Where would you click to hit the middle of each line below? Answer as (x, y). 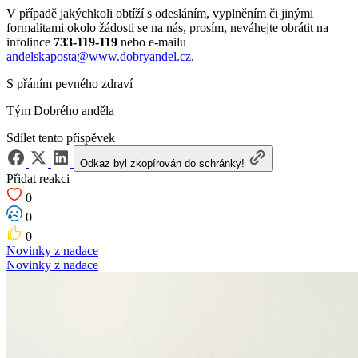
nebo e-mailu (152, 42)
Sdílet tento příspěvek (61, 137)
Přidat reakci (38, 178)
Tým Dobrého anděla (60, 110)
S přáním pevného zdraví (70, 83)
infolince (30, 42)
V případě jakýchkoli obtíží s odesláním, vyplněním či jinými (160, 13)
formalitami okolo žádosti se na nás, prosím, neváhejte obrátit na (167, 27)
